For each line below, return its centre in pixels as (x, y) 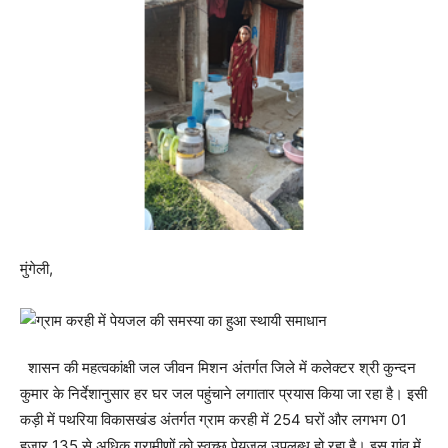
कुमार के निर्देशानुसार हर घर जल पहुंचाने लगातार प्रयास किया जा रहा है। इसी (223, 394)
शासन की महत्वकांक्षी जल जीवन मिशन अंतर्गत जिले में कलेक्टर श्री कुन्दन (218, 368)
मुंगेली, (38, 269)
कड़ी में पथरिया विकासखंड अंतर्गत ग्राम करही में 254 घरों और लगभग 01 (213, 420)
